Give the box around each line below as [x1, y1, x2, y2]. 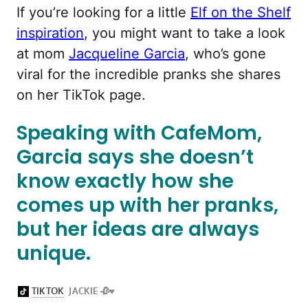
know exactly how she [16, 168, 234, 195]
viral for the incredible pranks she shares [16, 65, 280, 82]
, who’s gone [185, 45, 266, 62]
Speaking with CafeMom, [16, 120, 262, 147]
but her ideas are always [16, 216, 259, 243]
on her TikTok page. [16, 86, 146, 103]
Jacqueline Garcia [69, 45, 185, 62]
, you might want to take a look [84, 24, 285, 41]
